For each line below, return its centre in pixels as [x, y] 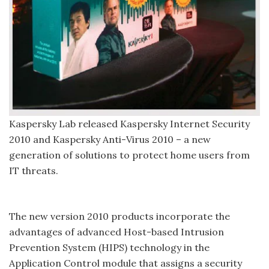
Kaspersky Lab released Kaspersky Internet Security [129, 123]
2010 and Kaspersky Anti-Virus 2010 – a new [110, 139]
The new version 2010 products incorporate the [119, 216]
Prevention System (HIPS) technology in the [109, 247]
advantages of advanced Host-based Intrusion [116, 231]
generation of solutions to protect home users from [129, 155]
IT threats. [34, 170]
